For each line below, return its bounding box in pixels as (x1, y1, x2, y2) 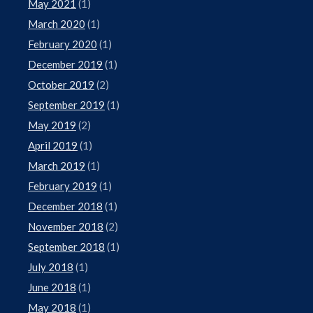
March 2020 (28, 17, 85, 30)
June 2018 (28, 280, 76, 293)
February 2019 (28, 179, 97, 192)
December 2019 (28, 57, 103, 71)
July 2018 (28, 260, 73, 273)
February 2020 (28, 37, 97, 50)
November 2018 (28, 219, 103, 233)
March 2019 (28, 159, 85, 172)
